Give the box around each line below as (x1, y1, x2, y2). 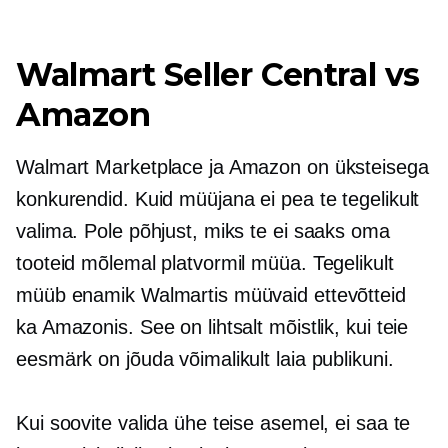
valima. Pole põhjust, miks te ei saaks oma (16, 220, 390, 242)
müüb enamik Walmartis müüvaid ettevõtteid (16, 284, 406, 306)
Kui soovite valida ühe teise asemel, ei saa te (16, 412, 411, 434)
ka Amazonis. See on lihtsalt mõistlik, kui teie (16, 316, 409, 338)
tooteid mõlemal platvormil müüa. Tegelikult (16, 252, 394, 274)
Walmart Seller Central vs (16, 55, 421, 94)
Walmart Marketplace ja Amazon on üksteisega (16, 156, 429, 178)
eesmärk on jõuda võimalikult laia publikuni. (16, 348, 394, 370)
